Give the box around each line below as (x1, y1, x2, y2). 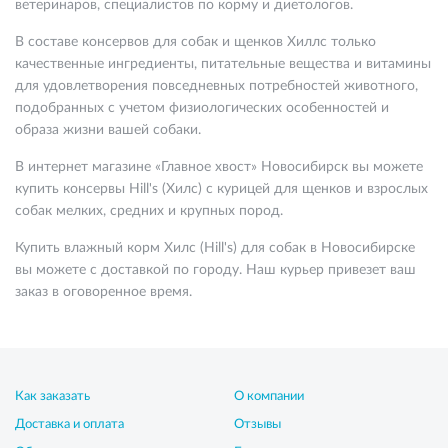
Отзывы (234, 418, 281, 431)
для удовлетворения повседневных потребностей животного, (15, 79, 418, 93)
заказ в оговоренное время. (15, 285, 192, 299)
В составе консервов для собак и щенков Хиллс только (15, 35, 376, 49)
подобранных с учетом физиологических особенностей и (15, 101, 389, 115)
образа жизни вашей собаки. (15, 123, 201, 137)
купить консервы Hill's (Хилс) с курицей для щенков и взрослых (15, 182, 428, 196)
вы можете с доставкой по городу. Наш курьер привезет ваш (15, 263, 416, 277)
